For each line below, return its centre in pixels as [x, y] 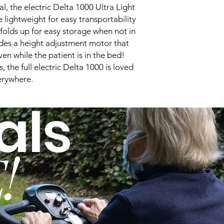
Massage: [177, 87]
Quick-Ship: [181, 45]
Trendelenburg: [187, 66]
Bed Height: [182, 24]
